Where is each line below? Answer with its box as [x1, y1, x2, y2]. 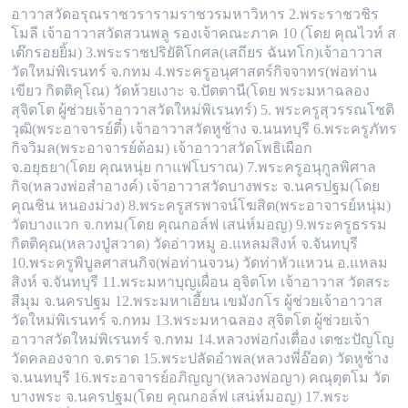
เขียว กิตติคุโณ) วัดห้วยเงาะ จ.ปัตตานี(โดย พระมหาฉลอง [11, 83, 370, 99]
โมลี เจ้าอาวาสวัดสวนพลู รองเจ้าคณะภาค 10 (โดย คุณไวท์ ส [11, 25, 396, 42]
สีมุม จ [11, 293, 52, 310]
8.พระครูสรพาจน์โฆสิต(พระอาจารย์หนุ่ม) [128, 198, 391, 214]
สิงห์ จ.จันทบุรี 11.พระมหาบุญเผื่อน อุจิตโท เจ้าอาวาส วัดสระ [11, 274, 391, 291]
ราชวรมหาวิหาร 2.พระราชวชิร [179, 6, 379, 23]
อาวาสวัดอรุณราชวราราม [11, 6, 179, 23]
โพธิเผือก [254, 140, 312, 157]
